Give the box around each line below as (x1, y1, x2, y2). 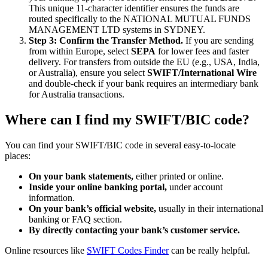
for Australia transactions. (29, 89, 124, 100)
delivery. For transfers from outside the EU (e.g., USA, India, (29, 57, 260, 68)
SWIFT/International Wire (147, 68, 257, 78)
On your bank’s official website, (29, 203, 156, 214)
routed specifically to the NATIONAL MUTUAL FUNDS (29, 14, 251, 25)
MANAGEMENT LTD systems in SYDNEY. (29, 25, 205, 35)
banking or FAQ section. (29, 214, 122, 225)
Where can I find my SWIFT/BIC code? (5, 112, 249, 128)
